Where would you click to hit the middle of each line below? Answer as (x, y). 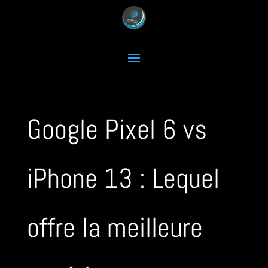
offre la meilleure (115, 228)
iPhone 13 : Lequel (123, 179)
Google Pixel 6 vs (117, 130)
